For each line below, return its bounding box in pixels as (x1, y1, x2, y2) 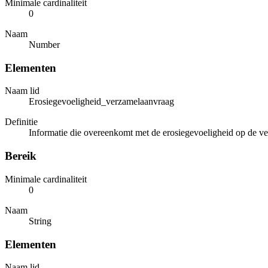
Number (29, 39, 60, 50)
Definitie (5, 117, 38, 127)
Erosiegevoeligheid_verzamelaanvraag (29, 96, 174, 107)
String (29, 215, 51, 226)
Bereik (5, 150, 36, 163)
